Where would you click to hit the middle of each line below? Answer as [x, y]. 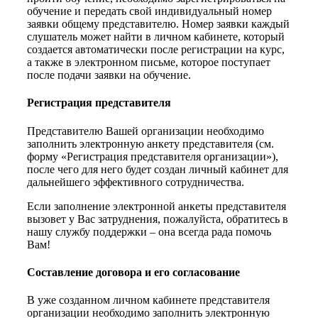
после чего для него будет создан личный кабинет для [158, 169]
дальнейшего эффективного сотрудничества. [136, 182]
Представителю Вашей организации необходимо [146, 131]
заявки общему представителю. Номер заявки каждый [158, 24]
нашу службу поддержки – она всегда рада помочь [149, 231]
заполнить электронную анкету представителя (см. [150, 143]
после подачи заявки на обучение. [109, 75]
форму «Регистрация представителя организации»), [153, 156]
